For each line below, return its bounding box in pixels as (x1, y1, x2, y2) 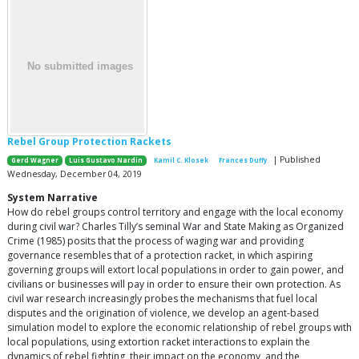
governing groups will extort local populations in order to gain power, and (7, 263, 344, 277)
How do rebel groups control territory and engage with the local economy (7, 205, 343, 220)
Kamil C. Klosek (153, 156, 208, 165)
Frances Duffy (218, 156, 267, 165)
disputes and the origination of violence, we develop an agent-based (7, 306, 319, 321)
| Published (270, 154, 321, 166)
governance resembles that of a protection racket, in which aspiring (7, 248, 313, 263)
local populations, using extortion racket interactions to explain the (7, 335, 310, 349)
